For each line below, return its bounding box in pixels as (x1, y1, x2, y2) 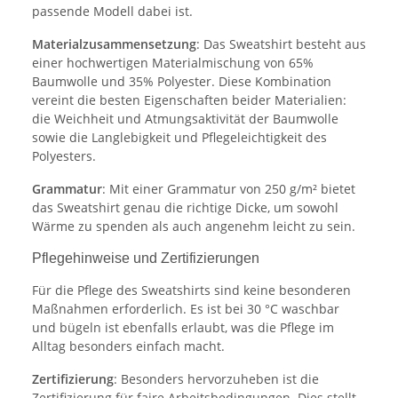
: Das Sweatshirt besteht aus (196, 35, 366, 52)
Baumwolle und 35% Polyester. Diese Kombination (32, 72, 331, 90)
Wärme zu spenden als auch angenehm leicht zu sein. (32, 217, 355, 235)
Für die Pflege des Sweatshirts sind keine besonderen (32, 281, 351, 298)
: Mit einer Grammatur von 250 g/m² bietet (102, 179, 355, 197)
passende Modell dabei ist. (32, 2, 193, 20)
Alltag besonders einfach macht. (32, 337, 225, 354)
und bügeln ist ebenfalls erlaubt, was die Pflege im (32, 318, 334, 336)
